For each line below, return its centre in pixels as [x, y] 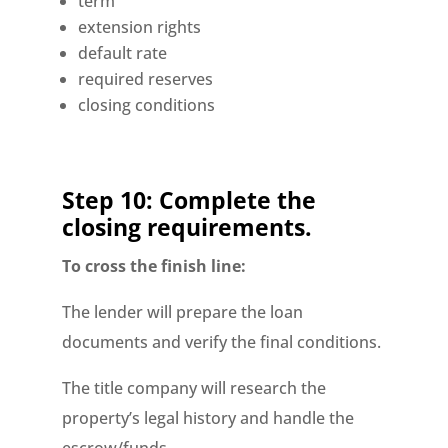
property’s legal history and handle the [208, 418]
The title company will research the [194, 388]
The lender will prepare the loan [183, 312]
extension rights [140, 27]
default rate [123, 53]
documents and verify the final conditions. [222, 342]
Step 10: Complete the [189, 200]
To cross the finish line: [154, 266]
